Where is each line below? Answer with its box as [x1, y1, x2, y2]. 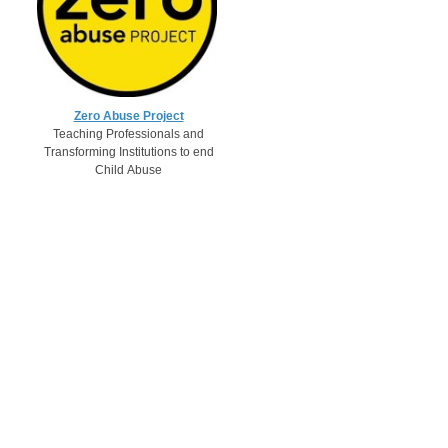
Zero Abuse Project [73, 109, 184, 123]
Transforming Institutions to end [43, 145, 214, 159]
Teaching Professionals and [53, 127, 204, 141]
